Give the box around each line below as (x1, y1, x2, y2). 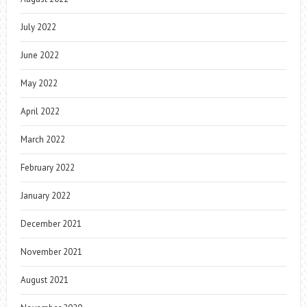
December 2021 (20, 218, 82, 230)
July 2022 (20, 21, 56, 34)
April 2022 (20, 106, 60, 118)
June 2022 (20, 49, 59, 62)
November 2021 (20, 246, 82, 258)
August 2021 (20, 274, 69, 286)
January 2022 (20, 190, 71, 202)
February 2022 (20, 162, 75, 174)
